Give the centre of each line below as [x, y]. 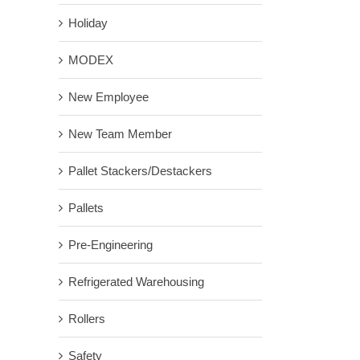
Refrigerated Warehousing [136, 282]
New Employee [108, 97]
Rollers [87, 319]
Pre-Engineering [110, 245]
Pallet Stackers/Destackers [140, 171]
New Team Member [120, 134]
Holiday [88, 23]
